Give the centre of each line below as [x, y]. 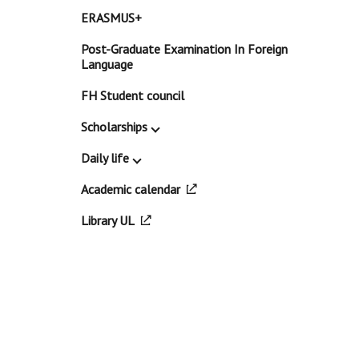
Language [107, 64]
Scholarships [114, 127]
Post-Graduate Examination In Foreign [184, 49]
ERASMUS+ [111, 18]
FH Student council [132, 95]
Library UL [107, 220]
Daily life [105, 158]
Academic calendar [130, 189]
